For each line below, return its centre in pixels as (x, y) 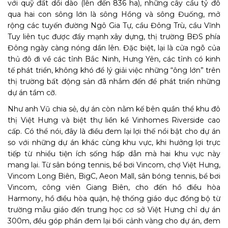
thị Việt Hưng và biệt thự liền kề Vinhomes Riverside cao (114, 120)
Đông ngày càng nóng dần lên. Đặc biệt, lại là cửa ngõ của (114, 48)
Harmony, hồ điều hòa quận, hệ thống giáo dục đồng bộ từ (114, 198)
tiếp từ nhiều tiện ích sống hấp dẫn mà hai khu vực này (114, 154)
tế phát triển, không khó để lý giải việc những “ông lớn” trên (114, 70)
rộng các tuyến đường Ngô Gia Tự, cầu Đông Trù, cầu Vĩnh (114, 25)
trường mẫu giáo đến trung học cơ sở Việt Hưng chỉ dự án (114, 210)
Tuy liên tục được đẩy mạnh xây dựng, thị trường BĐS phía (114, 37)
